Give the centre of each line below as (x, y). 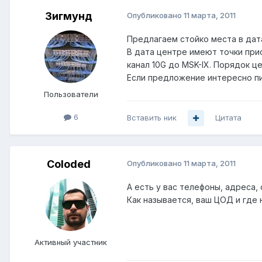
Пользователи (71, 94)
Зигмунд (68, 16)
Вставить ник (152, 118)
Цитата (228, 118)
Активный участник (71, 242)
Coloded (68, 164)
